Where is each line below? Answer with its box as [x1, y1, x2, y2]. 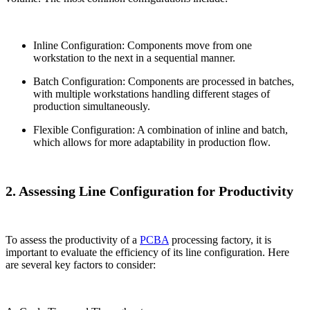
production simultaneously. [33, 100, 150, 113]
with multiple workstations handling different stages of [33, 88, 270, 100]
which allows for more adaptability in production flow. [33, 136, 271, 149]
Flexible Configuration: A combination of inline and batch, [33, 124, 288, 136]
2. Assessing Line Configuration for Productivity [6, 183, 293, 199]
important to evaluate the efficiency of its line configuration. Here [6, 246, 289, 259]
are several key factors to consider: [6, 259, 156, 271]
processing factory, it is [169, 234, 271, 246]
